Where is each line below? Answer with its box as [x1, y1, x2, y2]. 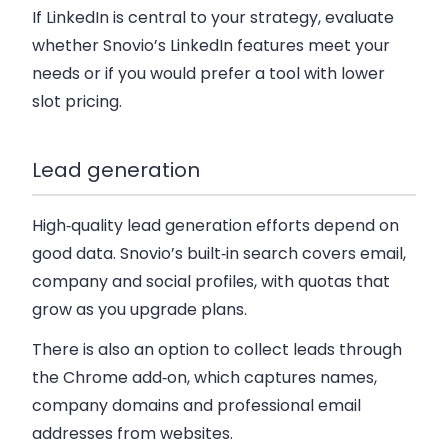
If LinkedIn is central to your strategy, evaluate [32, 5, 394, 29]
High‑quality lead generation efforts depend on [32, 214, 399, 238]
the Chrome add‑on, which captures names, [32, 366, 377, 390]
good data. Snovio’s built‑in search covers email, [32, 242, 406, 266]
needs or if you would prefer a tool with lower [32, 61, 385, 85]
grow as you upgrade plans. [32, 298, 247, 322]
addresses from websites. [32, 422, 233, 446]
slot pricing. [32, 89, 122, 113]
